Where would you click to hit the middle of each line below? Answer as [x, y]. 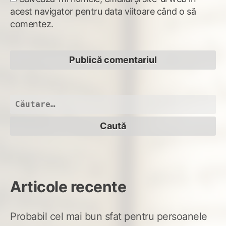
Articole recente [68, 186]
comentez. [32, 24]
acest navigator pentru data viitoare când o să [103, 12]
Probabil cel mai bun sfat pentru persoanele [109, 216]
